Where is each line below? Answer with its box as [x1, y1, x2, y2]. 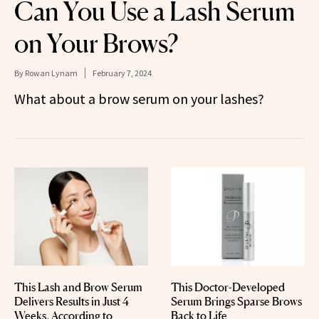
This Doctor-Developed [171, 280, 285, 295]
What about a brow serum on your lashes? [14, 90, 264, 108]
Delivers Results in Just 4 [14, 294, 129, 309]
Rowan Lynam [25, 68, 78, 79]
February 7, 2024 [93, 68, 152, 79]
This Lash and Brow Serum [14, 280, 142, 295]
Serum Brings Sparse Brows [171, 294, 302, 309]
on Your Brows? [14, 28, 178, 60]
